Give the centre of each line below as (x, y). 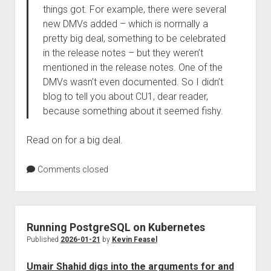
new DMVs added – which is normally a (125, 24)
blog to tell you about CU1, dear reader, (125, 96)
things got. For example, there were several (134, 9)
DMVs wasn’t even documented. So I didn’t (133, 82)
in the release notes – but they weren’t (123, 53)
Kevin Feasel (134, 240)
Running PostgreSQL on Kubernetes (116, 227)
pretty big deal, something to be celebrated (134, 38)
